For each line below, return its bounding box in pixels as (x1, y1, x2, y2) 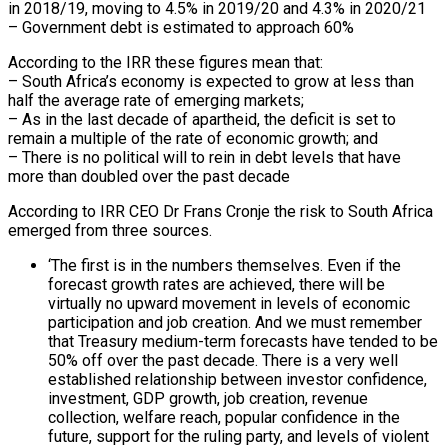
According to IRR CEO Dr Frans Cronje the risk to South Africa (8, 202, 433, 222)
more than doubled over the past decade (8, 167, 290, 187)
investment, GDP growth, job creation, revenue (48, 389, 368, 409)
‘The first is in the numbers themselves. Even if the (48, 256, 401, 276)
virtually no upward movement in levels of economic (48, 294, 410, 314)
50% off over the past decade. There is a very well (48, 351, 398, 371)
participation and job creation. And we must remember (48, 313, 422, 333)
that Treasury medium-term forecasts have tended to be (48, 332, 438, 352)
